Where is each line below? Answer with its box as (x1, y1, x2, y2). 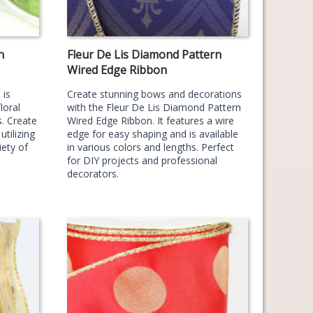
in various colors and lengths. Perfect (66, 140, 234, 154)
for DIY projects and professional (66, 154, 217, 167)
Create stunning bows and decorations (66, 87, 242, 101)
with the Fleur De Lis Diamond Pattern (66, 101, 241, 114)
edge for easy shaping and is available (66, 127, 238, 140)
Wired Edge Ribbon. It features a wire (66, 114, 234, 127)
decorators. (66, 167, 119, 180)
